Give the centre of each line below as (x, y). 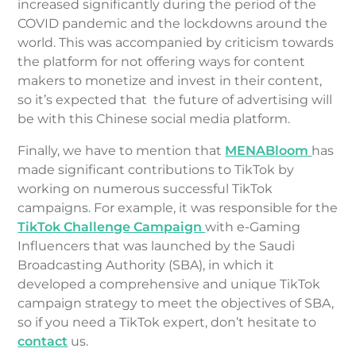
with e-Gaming (253, 226)
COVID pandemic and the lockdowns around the (173, 23)
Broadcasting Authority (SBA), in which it (146, 265)
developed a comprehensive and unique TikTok (169, 284)
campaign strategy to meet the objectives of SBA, (176, 303)
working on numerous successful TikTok (145, 188)
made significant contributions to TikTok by (156, 169)
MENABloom (269, 150)
